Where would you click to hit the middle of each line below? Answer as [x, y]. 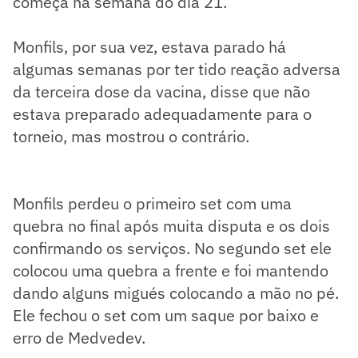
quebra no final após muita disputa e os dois [171, 226]
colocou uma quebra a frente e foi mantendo [171, 271]
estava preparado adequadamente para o [162, 114]
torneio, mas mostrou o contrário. [131, 137]
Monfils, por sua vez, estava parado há [149, 47]
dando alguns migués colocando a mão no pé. [176, 293]
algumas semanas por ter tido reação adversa [177, 70]
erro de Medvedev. [79, 338]
